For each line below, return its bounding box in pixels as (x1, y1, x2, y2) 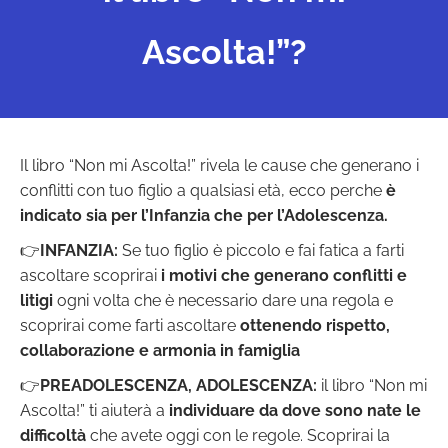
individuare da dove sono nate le (169, 401, 421, 421)
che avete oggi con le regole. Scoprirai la (90, 426, 390, 446)
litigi (20, 291, 57, 311)
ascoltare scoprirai (20, 266, 157, 286)
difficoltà (20, 426, 90, 446)
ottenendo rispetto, (240, 316, 390, 336)
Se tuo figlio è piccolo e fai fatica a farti (118, 241, 404, 261)
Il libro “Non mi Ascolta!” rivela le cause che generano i (20, 156, 419, 176)
